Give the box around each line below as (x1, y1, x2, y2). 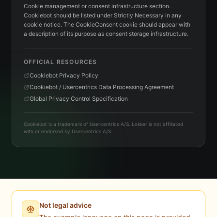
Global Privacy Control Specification (30, 95, 128, 102)
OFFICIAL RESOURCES (24, 58, 97, 65)
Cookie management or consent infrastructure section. (24, 2, 170, 10)
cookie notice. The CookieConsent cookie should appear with (24, 21, 190, 28)
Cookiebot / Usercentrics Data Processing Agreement (30, 83, 174, 91)
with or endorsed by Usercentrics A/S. (24, 128, 112, 134)
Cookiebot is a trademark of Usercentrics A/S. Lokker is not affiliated (24, 121, 183, 127)
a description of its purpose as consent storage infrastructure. (24, 30, 188, 37)
